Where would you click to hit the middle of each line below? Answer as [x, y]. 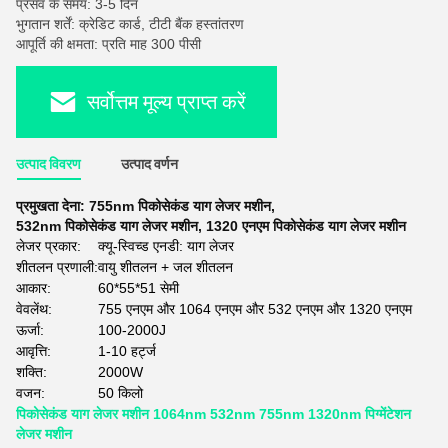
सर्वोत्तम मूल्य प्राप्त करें [166, 101]
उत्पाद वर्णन [149, 164]
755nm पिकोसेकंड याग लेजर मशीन [180, 206]
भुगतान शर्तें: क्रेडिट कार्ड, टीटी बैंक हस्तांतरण [130, 24]
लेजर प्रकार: [48, 246]
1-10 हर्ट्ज [127, 351]
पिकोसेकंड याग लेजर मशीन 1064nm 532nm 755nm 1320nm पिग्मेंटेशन [213, 414]
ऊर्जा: [30, 330]
